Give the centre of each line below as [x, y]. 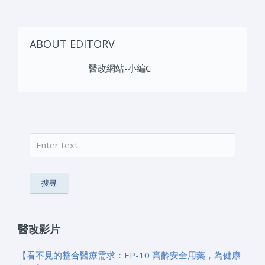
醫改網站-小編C [120, 68]
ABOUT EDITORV [72, 43]
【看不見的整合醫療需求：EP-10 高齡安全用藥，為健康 [129, 255]
